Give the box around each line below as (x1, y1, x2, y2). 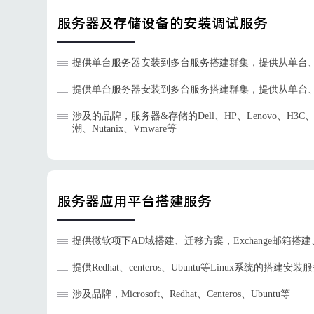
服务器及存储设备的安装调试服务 (57, 13, 268, 32)
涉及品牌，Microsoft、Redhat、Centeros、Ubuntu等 (72, 289, 290, 299)
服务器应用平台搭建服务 (57, 191, 212, 210)
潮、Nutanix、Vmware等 (72, 123, 177, 134)
